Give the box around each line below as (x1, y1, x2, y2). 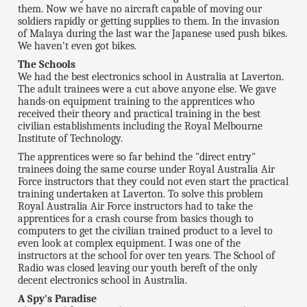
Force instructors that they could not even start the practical (18, 175, 289, 188)
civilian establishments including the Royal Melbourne (18, 120, 263, 133)
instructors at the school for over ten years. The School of (18, 249, 275, 262)
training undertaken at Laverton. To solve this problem (18, 188, 264, 201)
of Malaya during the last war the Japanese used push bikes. (18, 27, 288, 40)
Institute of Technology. (18, 132, 123, 145)
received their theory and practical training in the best (18, 108, 261, 121)
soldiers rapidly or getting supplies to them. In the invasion (18, 15, 280, 28)
